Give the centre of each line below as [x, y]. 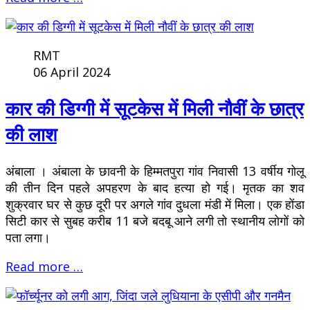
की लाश [31, 134]
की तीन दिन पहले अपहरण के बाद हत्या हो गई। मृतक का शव [155, 187]
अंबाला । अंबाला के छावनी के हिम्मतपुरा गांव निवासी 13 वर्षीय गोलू [155, 171]
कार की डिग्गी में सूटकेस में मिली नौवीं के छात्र [155, 109]
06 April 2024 [72, 72]
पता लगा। [28, 237]
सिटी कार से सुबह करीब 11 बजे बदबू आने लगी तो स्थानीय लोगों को [155, 220]
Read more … [44, 266]
